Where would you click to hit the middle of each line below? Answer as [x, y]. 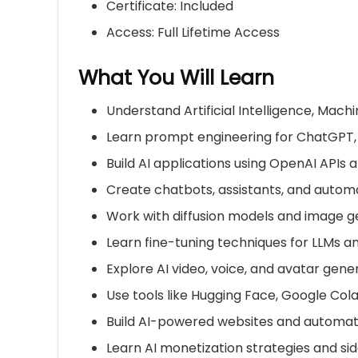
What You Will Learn [176, 78]
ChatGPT [325, 137]
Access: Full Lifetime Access [193, 33]
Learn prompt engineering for [201, 137]
